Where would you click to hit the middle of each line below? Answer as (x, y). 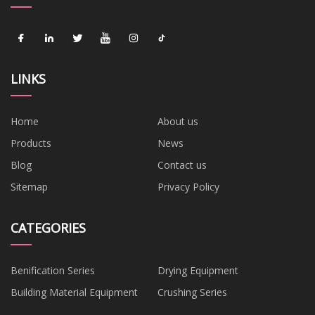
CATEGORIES (48, 228)
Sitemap (29, 187)
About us (178, 122)
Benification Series (53, 271)
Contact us (182, 165)
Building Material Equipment (74, 292)
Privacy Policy (188, 187)
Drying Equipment (198, 271)
